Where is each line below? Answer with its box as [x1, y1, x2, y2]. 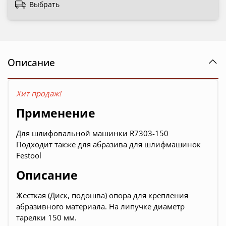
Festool [16, 150, 41, 161]
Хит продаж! [16, 88, 61, 99]
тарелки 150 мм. [16, 212, 77, 223]
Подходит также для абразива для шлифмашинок [16, 139, 201, 150]
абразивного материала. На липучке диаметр [16, 201, 185, 212]
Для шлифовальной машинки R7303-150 [16, 128, 168, 139]
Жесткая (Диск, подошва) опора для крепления [16, 190, 188, 201]
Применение [16, 105, 95, 122]
